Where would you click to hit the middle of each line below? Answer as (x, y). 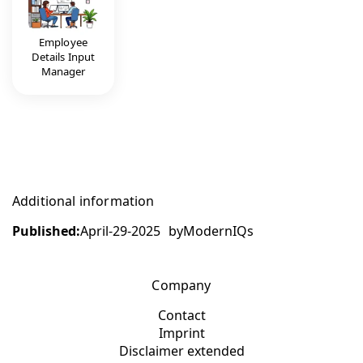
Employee (63, 42)
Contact (181, 315)
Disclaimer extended (181, 350)
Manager (63, 71)
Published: (46, 231)
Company (181, 285)
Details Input (63, 56)
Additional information (83, 201)
